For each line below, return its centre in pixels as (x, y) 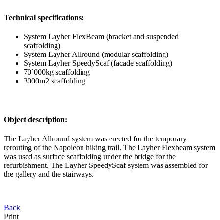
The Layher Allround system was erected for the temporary (95, 138)
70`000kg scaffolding (58, 72)
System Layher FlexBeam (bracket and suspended (101, 37)
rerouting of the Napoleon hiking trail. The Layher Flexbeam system (110, 147)
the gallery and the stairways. (49, 174)
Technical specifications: (44, 17)
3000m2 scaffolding (55, 81)
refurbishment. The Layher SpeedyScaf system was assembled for (106, 165)
